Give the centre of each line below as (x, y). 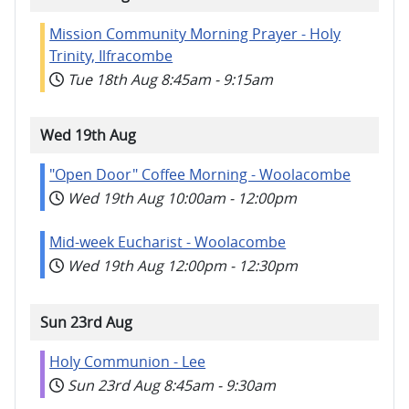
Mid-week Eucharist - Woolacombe (168, 242)
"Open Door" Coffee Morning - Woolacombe (200, 174)
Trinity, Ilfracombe (111, 55)
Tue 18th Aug (113, 79)
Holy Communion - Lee (128, 361)
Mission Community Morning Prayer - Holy (195, 33)
